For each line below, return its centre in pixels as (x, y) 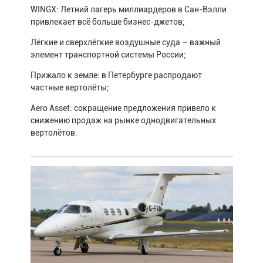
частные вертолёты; (70, 88)
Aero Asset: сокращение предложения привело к (123, 108)
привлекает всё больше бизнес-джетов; (108, 22)
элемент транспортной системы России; (108, 55)
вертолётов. (54, 133)
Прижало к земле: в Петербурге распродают (116, 75)
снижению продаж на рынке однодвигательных (123, 121)
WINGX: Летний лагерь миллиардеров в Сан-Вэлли (128, 10)
